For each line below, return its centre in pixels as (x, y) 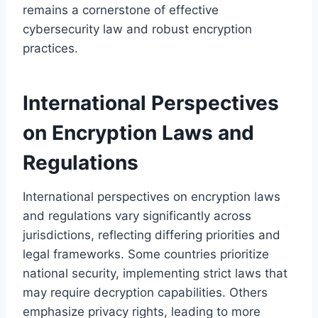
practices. (50, 48)
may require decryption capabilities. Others (145, 292)
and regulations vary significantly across (137, 215)
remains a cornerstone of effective (121, 10)
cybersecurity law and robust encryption (137, 29)
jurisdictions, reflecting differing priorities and (152, 235)
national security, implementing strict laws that (155, 273)
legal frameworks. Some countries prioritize (146, 254)
